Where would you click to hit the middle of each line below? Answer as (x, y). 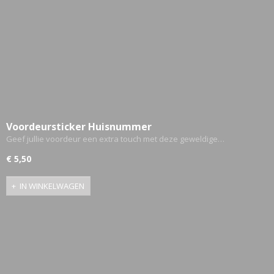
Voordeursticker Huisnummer (79, 126)
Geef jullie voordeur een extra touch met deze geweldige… (115, 139)
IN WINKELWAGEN (52, 186)
